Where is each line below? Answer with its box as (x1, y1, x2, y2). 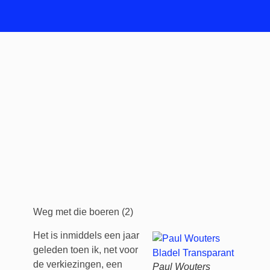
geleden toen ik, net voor (33, 244, 138, 255)
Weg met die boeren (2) (33, 207, 133, 218)
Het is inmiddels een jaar (33, 230, 139, 240)
